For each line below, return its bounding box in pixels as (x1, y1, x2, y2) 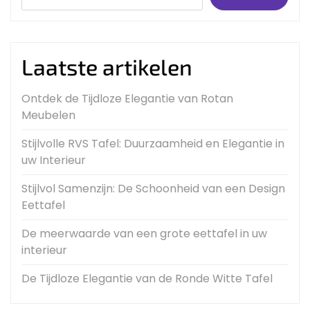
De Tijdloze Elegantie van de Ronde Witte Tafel (21, 271, 273, 287)
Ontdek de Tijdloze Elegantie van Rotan (21, 91, 233, 107)
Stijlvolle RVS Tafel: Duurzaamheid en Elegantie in (21, 136, 284, 152)
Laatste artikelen (21, 53, 192, 80)
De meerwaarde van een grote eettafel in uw (21, 226, 267, 242)
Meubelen (21, 107, 75, 124)
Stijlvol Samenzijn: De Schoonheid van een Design (21, 181, 285, 197)
